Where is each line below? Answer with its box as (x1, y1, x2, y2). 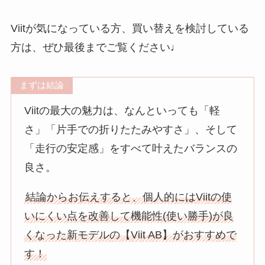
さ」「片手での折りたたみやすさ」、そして (24, 123, 238, 135)
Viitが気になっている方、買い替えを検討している (10, 22, 249, 34)
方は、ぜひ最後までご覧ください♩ (10, 41, 181, 53)
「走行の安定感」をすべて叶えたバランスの (24, 142, 238, 154)
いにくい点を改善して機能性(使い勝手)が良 (24, 209, 234, 222)
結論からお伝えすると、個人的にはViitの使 (25, 190, 232, 203)
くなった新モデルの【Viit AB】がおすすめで (24, 228, 237, 241)
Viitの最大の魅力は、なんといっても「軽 (24, 104, 221, 117)
